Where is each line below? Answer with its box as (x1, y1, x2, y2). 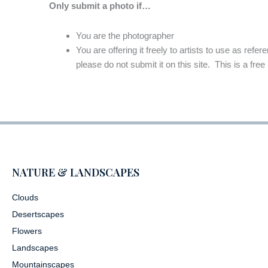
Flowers (12, 226, 42, 236)
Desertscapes (12, 209, 64, 219)
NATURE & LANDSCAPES (12, 165, 139, 179)
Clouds (12, 192, 38, 202)
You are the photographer (76, 30, 174, 41)
